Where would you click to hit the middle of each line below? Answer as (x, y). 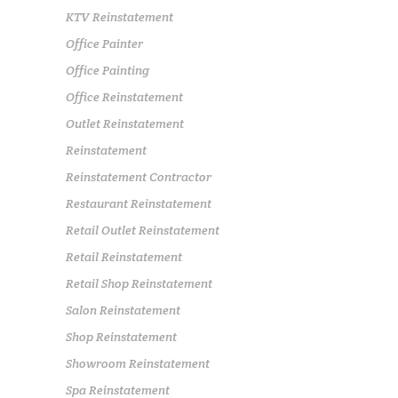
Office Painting (107, 70)
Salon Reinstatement (123, 310)
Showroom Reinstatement (138, 363)
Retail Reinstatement (124, 256)
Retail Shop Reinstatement (139, 283)
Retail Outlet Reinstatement (143, 230)
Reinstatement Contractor (139, 176)
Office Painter (104, 43)
